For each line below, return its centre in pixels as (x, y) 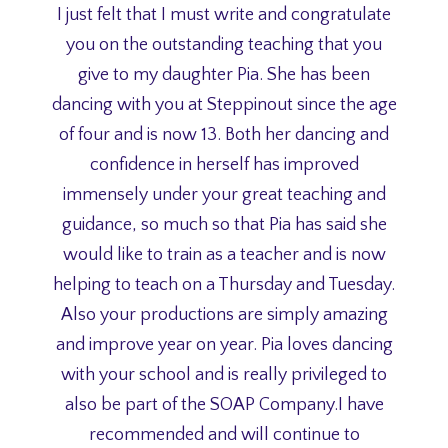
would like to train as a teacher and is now (224, 254)
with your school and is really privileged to (224, 374)
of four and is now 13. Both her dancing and (224, 134)
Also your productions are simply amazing (224, 314)
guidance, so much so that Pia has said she (224, 224)
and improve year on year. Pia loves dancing (224, 344)
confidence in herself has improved (224, 164)
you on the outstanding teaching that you (224, 44)
